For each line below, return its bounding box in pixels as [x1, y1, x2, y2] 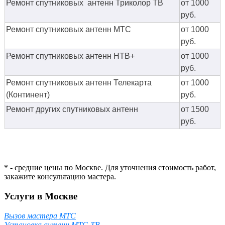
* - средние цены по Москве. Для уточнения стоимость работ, [4, 163, 216, 172]
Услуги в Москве [4, 190, 77, 201]
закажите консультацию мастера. [4, 172, 116, 181]
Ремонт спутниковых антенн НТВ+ [6, 52, 135, 61]
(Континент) [6, 90, 52, 99]
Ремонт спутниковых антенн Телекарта [6, 78, 152, 87]
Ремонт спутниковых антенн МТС [6, 25, 131, 34]
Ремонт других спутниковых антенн [6, 105, 138, 114]
